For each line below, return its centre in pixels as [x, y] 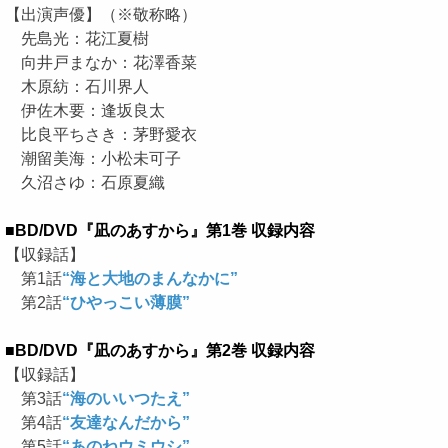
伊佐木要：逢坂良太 [85, 110]
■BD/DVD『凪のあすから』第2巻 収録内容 [160, 350]
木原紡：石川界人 [77, 86]
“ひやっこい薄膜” [126, 302]
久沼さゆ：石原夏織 [85, 182]
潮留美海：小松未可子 [93, 158]
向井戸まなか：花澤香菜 [101, 62]
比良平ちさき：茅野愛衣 [101, 134]
